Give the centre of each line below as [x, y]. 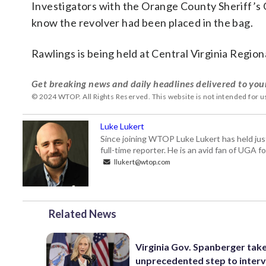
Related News [83, 214]
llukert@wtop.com [142, 161]
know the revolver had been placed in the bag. [142, 23]
